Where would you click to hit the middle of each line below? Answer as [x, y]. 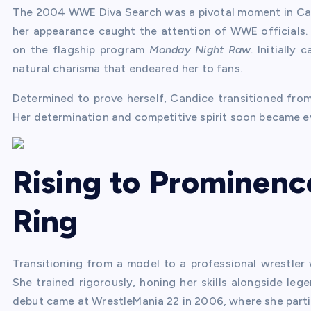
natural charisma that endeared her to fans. [127, 68]
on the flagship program [81, 50]
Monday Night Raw [200, 50]
